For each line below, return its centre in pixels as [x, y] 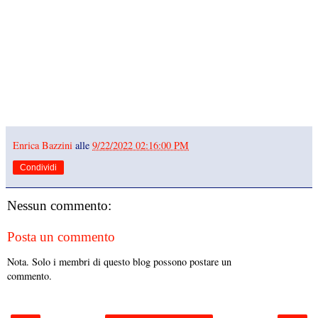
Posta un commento [61, 236]
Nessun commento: [59, 205]
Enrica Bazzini [43, 145]
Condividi [38, 167]
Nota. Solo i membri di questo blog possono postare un [119, 261]
